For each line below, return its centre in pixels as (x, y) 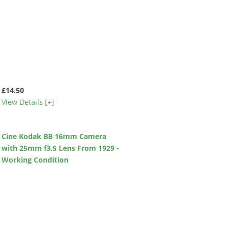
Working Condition (35, 160)
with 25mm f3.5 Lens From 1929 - (60, 148)
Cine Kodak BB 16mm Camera (54, 136)
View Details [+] (28, 102)
